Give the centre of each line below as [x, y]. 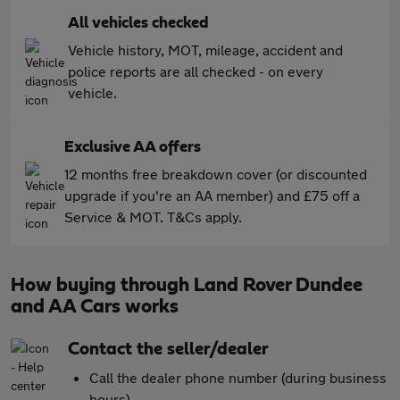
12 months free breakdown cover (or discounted [216, 174]
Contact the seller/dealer [168, 349]
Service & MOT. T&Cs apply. [153, 217]
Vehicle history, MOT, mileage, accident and [205, 50]
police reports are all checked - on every [196, 71]
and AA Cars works [95, 306]
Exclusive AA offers [133, 147]
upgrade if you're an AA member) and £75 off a [212, 195]
